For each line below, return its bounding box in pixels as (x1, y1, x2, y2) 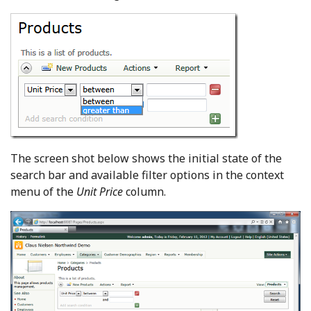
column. (123, 183, 166, 199)
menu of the (10, 183, 76, 199)
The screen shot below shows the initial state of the (10, 150, 282, 166)
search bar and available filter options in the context (10, 167, 284, 183)
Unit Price (76, 183, 123, 199)
